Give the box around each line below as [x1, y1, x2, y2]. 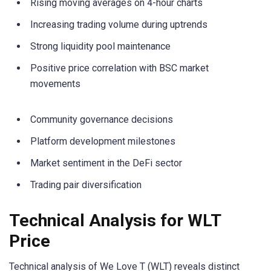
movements [30, 78, 80, 90]
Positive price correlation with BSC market [30, 62, 209, 74]
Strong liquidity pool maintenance [30, 41, 171, 53]
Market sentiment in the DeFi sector [30, 157, 182, 169]
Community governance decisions [30, 114, 173, 126]
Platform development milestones [30, 135, 175, 148]
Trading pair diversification [30, 179, 142, 191]
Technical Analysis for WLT [9, 210, 221, 230]
